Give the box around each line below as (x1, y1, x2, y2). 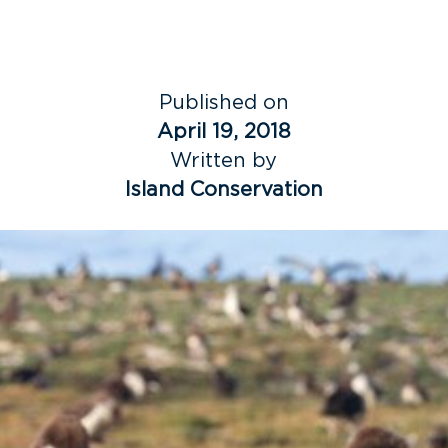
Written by (170, 150, 278, 171)
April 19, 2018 (156, 121, 291, 142)
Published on (158, 92, 289, 113)
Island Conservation (124, 179, 323, 200)
